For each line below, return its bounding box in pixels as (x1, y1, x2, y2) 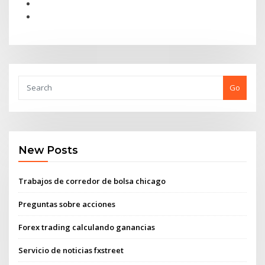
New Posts (18, 144, 79, 157)
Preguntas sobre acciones (18, 198, 116, 209)
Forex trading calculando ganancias (18, 222, 156, 233)
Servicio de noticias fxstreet (18, 245, 124, 256)
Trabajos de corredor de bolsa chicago (18, 175, 166, 186)
